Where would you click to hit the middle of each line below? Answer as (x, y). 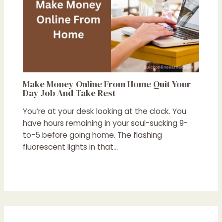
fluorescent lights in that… (70, 147)
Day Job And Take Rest (69, 93)
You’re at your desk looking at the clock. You (104, 111)
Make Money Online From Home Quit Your (107, 84)
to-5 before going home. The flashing (92, 135)
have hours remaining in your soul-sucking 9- (105, 123)
